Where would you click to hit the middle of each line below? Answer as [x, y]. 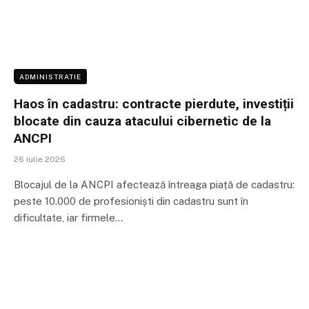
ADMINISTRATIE [50, 76]
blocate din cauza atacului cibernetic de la [142, 121]
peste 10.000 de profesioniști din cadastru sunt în [131, 201]
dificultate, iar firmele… [68, 217]
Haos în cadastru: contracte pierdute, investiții [154, 103]
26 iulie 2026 [40, 159]
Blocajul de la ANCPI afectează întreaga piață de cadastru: [154, 184]
